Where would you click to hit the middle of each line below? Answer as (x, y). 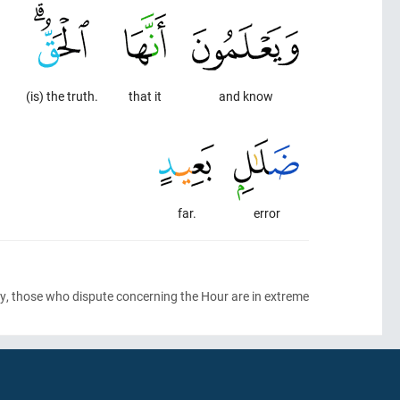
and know (246, 96)
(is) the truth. (62, 96)
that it (145, 96)
